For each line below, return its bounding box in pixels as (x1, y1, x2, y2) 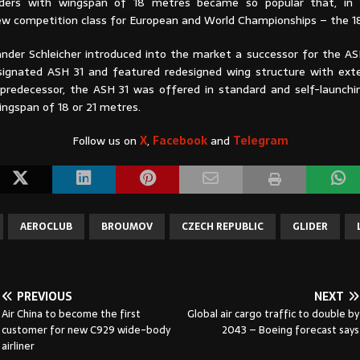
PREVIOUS (16, 287, 72, 305)
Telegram (232, 131, 288, 149)
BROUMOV (100, 218, 153, 235)
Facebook (152, 131, 207, 149)
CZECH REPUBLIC (181, 218, 264, 235)
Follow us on (72, 131, 140, 149)
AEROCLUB (19, 218, 72, 235)
